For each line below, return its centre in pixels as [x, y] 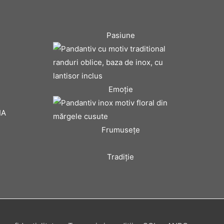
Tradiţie [120, 157]
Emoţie [120, 89]
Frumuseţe [120, 130]
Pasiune [120, 35]
